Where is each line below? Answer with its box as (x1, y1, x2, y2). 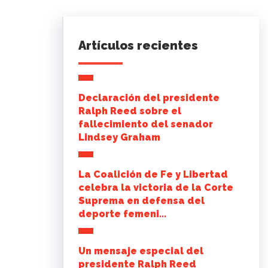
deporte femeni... (78, 208, 167, 220)
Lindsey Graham (78, 132, 161, 144)
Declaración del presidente (78, 92, 220, 104)
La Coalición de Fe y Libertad (78, 169, 229, 181)
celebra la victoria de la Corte (78, 182, 234, 194)
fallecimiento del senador (78, 118, 214, 130)
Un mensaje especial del (78, 245, 204, 257)
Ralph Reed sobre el (78, 105, 182, 117)
